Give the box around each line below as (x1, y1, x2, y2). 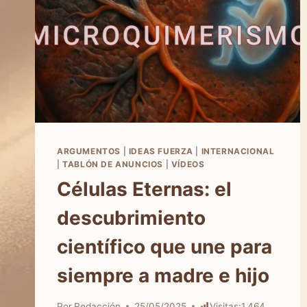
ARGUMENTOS (57, 146, 121, 157)
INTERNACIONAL (201, 146, 275, 157)
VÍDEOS (171, 159, 205, 170)
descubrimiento (57, 206, 206, 230)
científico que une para (57, 235, 272, 259)
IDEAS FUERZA (128, 146, 193, 157)
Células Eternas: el (57, 177, 232, 201)
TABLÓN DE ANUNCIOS (62, 159, 163, 170)
